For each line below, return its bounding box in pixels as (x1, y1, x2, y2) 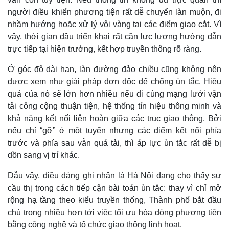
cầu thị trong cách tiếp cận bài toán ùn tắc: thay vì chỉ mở (8, 183, 221, 192)
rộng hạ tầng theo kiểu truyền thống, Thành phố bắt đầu (8, 195, 221, 204)
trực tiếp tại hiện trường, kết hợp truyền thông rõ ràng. (8, 44, 201, 53)
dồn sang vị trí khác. (8, 150, 80, 159)
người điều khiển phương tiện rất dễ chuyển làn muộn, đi (8, 7, 221, 16)
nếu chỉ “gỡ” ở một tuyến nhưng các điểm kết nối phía (8, 126, 221, 135)
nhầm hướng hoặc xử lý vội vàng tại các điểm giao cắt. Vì (8, 19, 221, 29)
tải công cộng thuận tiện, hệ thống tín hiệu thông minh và (8, 101, 221, 110)
